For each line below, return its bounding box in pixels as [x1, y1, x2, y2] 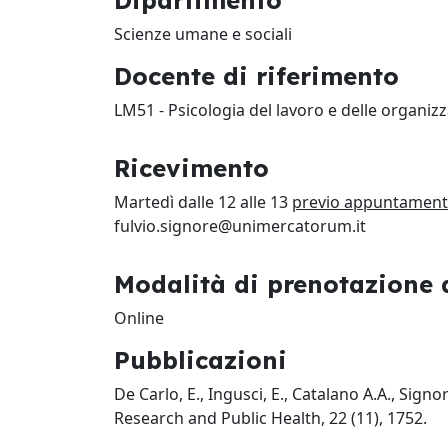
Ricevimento [114, 153, 269, 183]
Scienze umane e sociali [114, 23, 292, 45]
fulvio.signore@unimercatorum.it [114, 215, 366, 237]
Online [114, 307, 164, 329]
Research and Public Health [114, 407, 321, 429]
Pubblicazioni [114, 345, 287, 375]
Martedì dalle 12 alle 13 [114, 191, 292, 213]
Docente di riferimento [114, 61, 399, 91]
